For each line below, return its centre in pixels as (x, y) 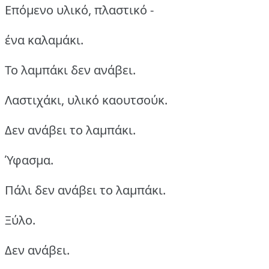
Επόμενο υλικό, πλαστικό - (79, 10)
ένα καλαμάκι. (44, 40)
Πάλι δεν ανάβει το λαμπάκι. (85, 190)
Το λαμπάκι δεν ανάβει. (70, 70)
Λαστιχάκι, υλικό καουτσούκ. (86, 100)
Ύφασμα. (29, 160)
